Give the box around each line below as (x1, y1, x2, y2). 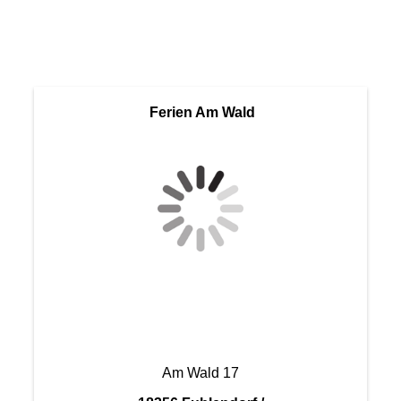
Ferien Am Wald (149, 105, 255, 121)
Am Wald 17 (162, 365, 239, 381)
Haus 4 (33, 20, 74, 36)
